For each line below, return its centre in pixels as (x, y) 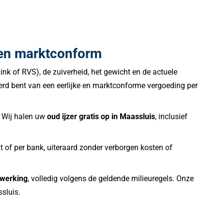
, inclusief (171, 117)
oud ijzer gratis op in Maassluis (101, 117)
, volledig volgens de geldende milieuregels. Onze (111, 179)
